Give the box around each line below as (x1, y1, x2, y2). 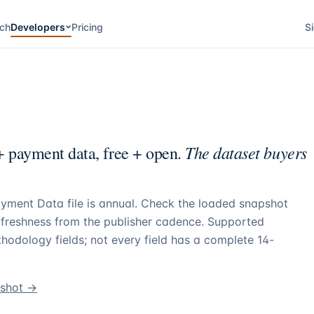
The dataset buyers (185, 140, 307, 163)
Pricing (71, 20, 103, 33)
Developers (10, 20, 65, 33)
